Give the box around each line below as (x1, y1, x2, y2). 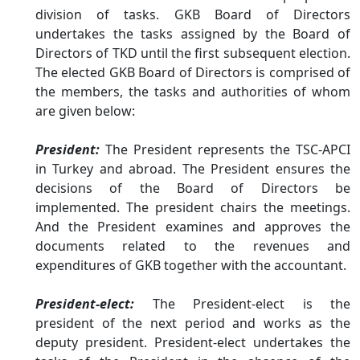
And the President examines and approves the (35, 218, 350, 235)
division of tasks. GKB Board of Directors (35, 6, 350, 23)
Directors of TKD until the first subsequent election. (35, 44, 350, 62)
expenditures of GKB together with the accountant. (35, 256, 346, 274)
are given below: (35, 102, 135, 120)
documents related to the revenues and (35, 237, 350, 255)
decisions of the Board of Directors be (35, 179, 350, 197)
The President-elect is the (152, 295, 350, 313)
